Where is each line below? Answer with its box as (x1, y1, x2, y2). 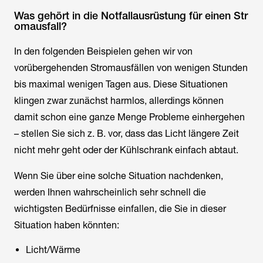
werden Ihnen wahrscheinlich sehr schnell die (14, 187, 206, 198)
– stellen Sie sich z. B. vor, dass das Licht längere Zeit (14, 128, 239, 139)
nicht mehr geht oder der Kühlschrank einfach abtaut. (14, 144, 238, 156)
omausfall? (14, 20, 67, 32)
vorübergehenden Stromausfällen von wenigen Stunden (14, 62, 248, 73)
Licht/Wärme (26, 244, 80, 255)
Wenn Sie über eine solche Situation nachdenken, (14, 170, 223, 181)
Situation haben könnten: (14, 220, 119, 231)
